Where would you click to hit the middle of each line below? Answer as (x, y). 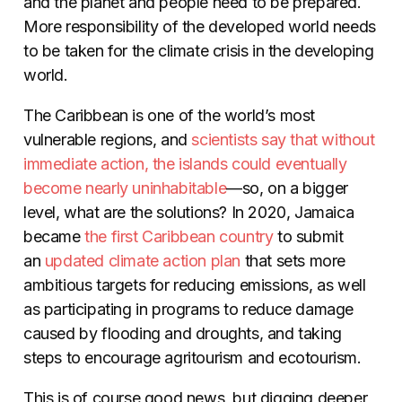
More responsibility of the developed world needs (200, 27)
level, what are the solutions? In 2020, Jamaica (189, 213)
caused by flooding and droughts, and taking (183, 334)
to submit (308, 237)
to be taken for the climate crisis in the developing (199, 51)
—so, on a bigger (287, 188)
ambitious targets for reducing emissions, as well (195, 285)
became (54, 237)
